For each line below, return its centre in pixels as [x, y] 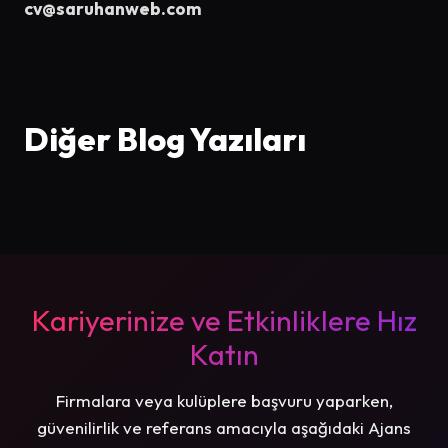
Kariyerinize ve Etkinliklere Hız [224, 319]
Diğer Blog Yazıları [165, 138]
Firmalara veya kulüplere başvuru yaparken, [224, 400]
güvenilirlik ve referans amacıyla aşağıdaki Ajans [224, 427]
